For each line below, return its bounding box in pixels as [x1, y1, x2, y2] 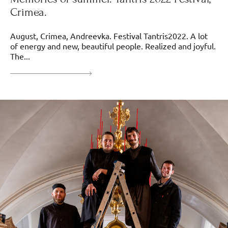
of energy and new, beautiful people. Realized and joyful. [10, 40, 216, 51]
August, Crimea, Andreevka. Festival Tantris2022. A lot [10, 30, 208, 41]
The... [10, 50, 30, 61]
